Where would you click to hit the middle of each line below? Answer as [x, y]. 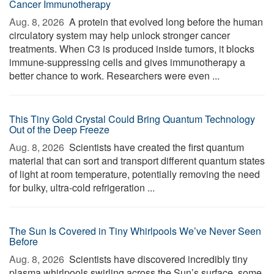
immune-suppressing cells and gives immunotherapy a [127, 62]
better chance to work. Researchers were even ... [114, 76]
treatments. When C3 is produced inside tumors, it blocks [132, 49]
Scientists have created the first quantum [155, 147]
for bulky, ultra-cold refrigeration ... [82, 187]
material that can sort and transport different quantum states [137, 161]
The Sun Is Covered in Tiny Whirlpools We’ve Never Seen [135, 231]
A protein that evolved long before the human [165, 22]
